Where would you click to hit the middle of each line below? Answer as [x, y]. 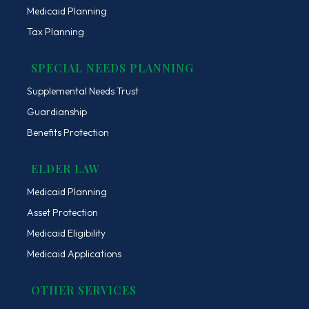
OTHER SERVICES [83, 290]
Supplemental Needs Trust [82, 91]
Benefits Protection [68, 132]
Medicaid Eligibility [66, 233]
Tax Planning [55, 31]
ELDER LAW [65, 168]
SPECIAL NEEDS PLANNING [112, 68]
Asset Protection [62, 212]
